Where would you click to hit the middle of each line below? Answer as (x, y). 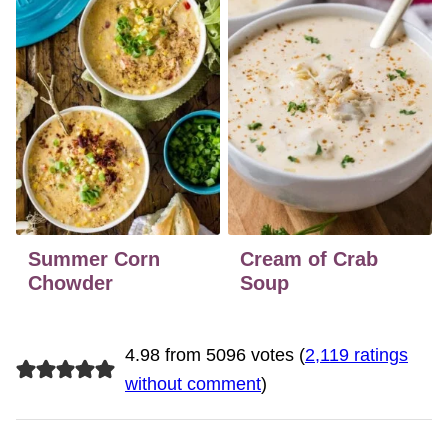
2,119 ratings (356, 355)
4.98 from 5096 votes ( (214, 355)
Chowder (70, 283)
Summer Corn (94, 259)
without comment (192, 384)
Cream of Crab (309, 259)
